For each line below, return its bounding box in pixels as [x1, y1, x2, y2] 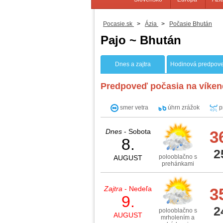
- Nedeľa [122, 185, 152, 193]
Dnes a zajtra [114, 61, 151, 68]
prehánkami [161, 160, 194, 168]
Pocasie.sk [103, 20, 132, 27]
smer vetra [118, 104, 148, 111]
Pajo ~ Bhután [101, 33, 181, 47]
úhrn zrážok [166, 104, 200, 111]
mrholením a [161, 214, 195, 222]
